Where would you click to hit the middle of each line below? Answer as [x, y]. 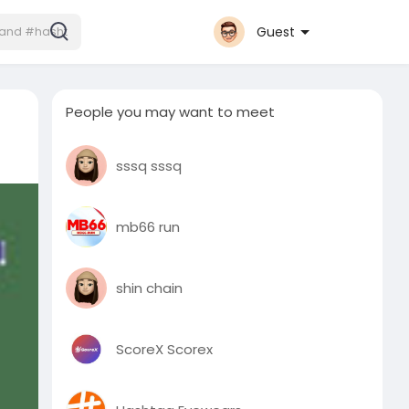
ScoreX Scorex [165, 349]
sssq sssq [149, 165]
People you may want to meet [171, 112]
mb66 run [148, 226]
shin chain [150, 288]
